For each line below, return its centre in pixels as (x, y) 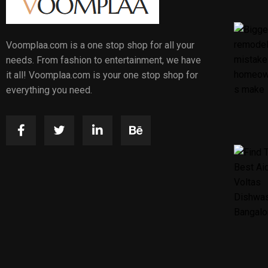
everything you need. (50, 90)
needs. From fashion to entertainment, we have (103, 60)
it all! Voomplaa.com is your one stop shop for (102, 75)
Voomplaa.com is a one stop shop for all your (100, 45)
